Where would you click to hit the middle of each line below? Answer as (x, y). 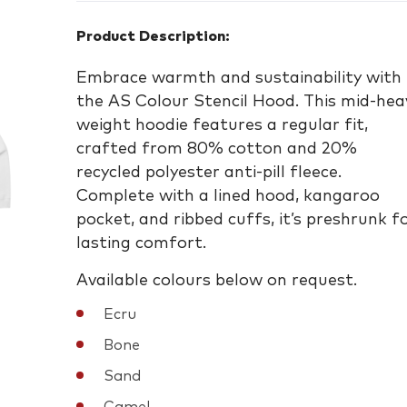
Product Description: (153, 36)
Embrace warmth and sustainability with (239, 78)
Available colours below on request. (217, 281)
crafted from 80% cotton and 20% (217, 149)
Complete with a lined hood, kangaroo (228, 196)
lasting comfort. (141, 243)
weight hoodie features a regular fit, (222, 125)
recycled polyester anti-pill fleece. (209, 173)
